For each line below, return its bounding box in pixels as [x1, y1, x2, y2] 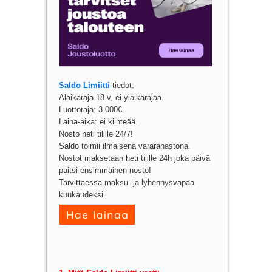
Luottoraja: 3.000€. [58, 105, 124, 115]
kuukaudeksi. [58, 190, 106, 200]
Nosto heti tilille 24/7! [58, 129, 133, 139]
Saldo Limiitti [58, 81, 110, 90]
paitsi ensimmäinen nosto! [58, 166, 151, 175]
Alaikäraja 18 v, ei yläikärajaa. [58, 93, 164, 103]
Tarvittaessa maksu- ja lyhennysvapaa [58, 178, 194, 188]
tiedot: [109, 81, 134, 90]
